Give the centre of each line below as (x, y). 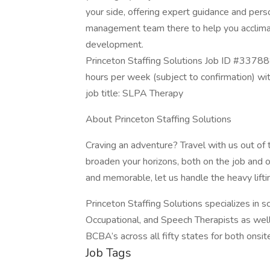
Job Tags (108, 253)
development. (115, 45)
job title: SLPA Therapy (134, 93)
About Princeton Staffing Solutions (159, 119)
